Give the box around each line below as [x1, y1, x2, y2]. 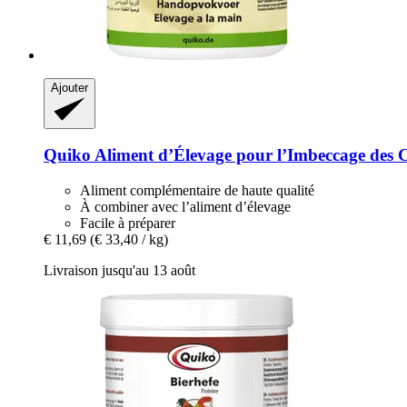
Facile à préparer [80, 215, 175, 232]
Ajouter [51, 80, 88, 94]
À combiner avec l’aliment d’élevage [80, 199, 291, 215]
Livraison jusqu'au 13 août [44, 263, 195, 279]
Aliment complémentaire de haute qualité [80, 183, 314, 199]
